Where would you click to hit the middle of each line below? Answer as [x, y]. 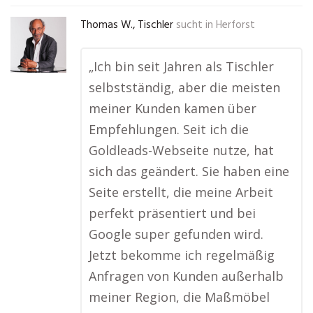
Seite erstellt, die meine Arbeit [181, 192]
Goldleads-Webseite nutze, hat [181, 150]
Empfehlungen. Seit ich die [169, 129]
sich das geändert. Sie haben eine [189, 171]
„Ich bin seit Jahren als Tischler [181, 66]
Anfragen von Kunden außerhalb [186, 276]
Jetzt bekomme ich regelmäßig [182, 255]
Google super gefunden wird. [176, 234]
